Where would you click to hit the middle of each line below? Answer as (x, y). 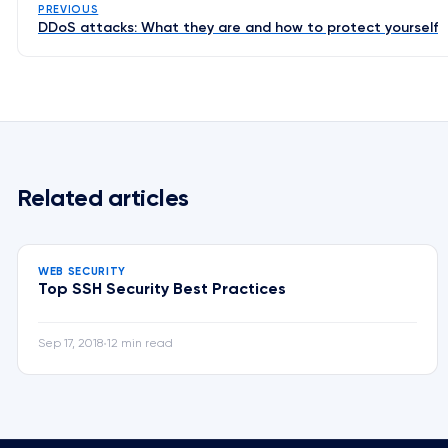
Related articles (103, 199)
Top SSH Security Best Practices (162, 290)
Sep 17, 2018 (70, 344)
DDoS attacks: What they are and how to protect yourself (238, 28)
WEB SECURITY (82, 271)
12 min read (140, 344)
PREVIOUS (68, 9)
